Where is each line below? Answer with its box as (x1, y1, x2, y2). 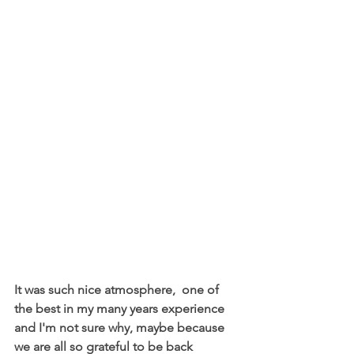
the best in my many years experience (14, 301, 228, 317)
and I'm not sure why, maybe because (14, 320, 228, 336)
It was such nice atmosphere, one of (14, 282, 222, 298)
